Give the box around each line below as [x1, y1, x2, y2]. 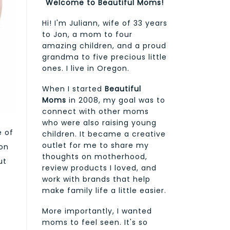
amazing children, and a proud [42, 40, 166, 51]
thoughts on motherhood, [42, 151, 147, 162]
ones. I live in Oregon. [42, 63, 129, 73]
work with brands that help [42, 174, 150, 184]
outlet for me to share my [42, 140, 149, 150]
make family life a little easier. [42, 185, 166, 196]
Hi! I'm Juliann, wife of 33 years [42, 17, 167, 28]
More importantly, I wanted [42, 205, 152, 216]
